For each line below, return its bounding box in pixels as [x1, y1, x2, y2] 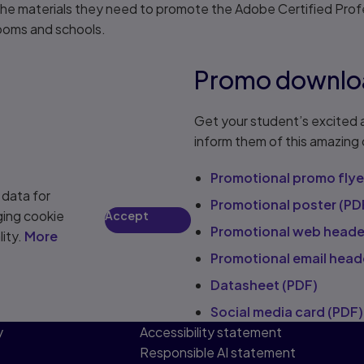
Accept [104, 208, 149, 223]
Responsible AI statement [139, 344, 296, 361]
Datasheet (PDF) [210, 275, 318, 293]
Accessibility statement [139, 323, 282, 340]
